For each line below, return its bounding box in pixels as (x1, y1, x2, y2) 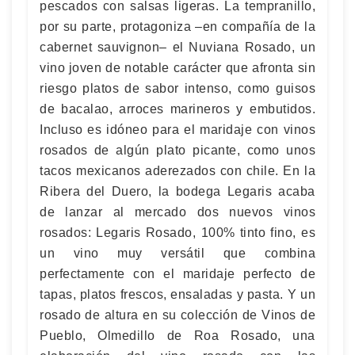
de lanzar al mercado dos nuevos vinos (40, 204, 315, 219)
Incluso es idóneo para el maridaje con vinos (40, 122, 315, 136)
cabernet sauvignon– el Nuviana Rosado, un (40, 40, 315, 54)
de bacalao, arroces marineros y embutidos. (40, 101, 315, 116)
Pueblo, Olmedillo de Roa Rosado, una (40, 328, 315, 342)
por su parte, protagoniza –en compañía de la (40, 19, 315, 33)
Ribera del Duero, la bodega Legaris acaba (40, 184, 315, 198)
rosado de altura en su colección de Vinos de (40, 307, 315, 322)
